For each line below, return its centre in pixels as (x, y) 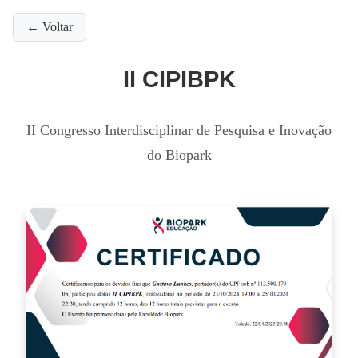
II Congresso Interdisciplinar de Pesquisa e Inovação (179, 131)
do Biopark (179, 155)
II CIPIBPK (179, 80)
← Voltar (50, 27)
